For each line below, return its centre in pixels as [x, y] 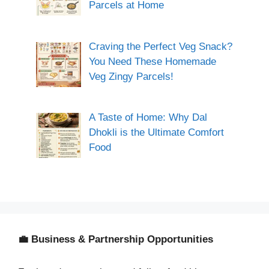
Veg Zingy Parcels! [131, 76]
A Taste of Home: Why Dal [148, 118]
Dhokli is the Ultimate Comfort [156, 133]
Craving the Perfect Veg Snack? [160, 46]
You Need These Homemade [152, 61]
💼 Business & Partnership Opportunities [116, 239]
